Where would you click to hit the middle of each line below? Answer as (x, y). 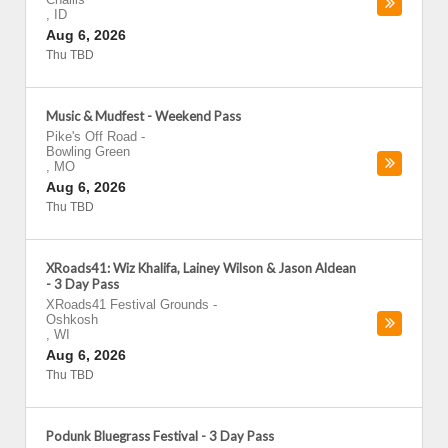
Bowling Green (88, 151)
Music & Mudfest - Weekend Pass (143, 116)
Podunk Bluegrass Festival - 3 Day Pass (160, 436)
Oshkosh (72, 319)
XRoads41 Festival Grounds (127, 304)
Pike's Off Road (91, 136)
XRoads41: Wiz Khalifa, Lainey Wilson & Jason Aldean (201, 268)
